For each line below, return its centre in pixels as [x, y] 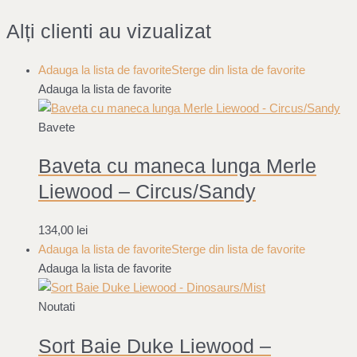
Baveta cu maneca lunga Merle [177, 166]
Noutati [57, 307]
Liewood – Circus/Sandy [147, 192]
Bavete [57, 127]
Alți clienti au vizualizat [109, 31]
